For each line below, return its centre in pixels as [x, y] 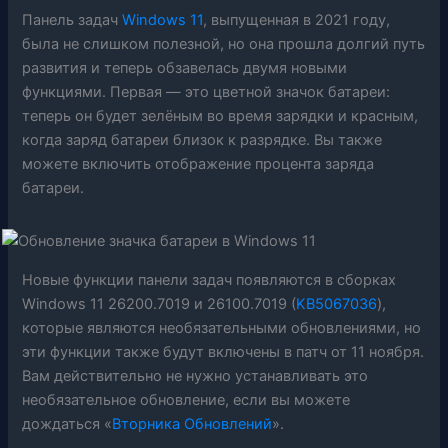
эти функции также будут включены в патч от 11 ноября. [223, 351]
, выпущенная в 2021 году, [297, 19]
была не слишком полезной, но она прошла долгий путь [224, 43]
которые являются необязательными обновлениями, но [222, 327]
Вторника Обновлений [192, 423]
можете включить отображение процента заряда [198, 163]
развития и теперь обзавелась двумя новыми [185, 67]
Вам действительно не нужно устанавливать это [195, 375]
